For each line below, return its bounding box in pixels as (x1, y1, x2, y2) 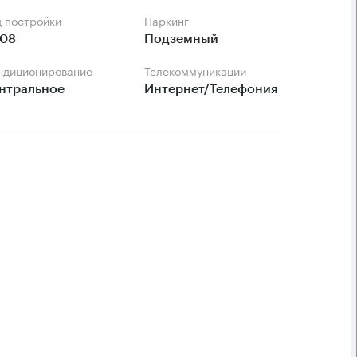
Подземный (144, 33, 219, 45)
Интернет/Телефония (144, 83, 279, 96)
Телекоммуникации (150, 61, 247, 79)
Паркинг (152, 11, 190, 29)
